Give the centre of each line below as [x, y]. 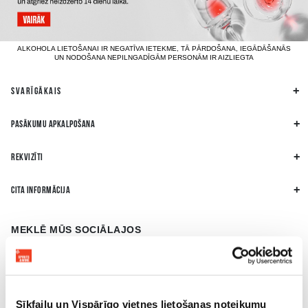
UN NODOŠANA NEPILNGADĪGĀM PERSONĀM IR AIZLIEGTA [154, 58]
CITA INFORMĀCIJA [41, 191]
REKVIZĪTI [27, 158]
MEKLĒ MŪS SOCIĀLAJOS [76, 230]
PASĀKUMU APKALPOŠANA [53, 125]
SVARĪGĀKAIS [36, 92]
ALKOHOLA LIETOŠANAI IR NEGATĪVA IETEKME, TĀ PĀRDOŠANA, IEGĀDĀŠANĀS [154, 49]
